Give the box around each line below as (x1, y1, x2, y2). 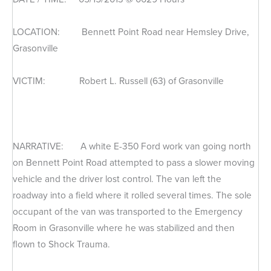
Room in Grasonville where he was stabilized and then (13, 221, 235, 235)
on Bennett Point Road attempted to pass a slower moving (13, 155, 255, 170)
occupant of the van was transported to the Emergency (13, 204, 243, 219)
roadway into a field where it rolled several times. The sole (13, 188, 252, 203)
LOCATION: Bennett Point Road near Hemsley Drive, (13, 25, 249, 39)
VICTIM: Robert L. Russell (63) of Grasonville (13, 74, 224, 88)
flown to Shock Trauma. (13, 237, 110, 252)
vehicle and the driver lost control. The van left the (13, 172, 221, 186)
